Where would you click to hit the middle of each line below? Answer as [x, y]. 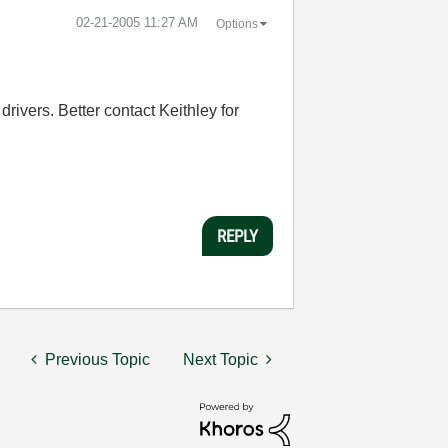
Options [236, 23]
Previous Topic [97, 359]
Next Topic [220, 359]
